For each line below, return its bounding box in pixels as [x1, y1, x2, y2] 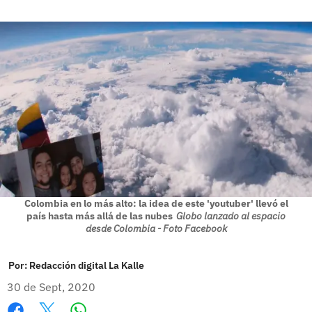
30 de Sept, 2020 [7, 279, 95, 294]
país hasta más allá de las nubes [26, 209, 173, 222]
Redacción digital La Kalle [29, 258, 144, 272]
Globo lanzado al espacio [176, 209, 286, 222]
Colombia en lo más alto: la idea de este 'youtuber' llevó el [24, 196, 288, 210]
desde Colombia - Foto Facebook [85, 221, 227, 235]
